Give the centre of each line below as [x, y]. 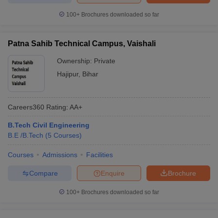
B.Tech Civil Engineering [49, 125]
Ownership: [75, 61]
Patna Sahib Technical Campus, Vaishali [82, 44]
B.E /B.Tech [26, 135]
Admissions [60, 155]
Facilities [100, 155]
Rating [55, 107]
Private [105, 61]
